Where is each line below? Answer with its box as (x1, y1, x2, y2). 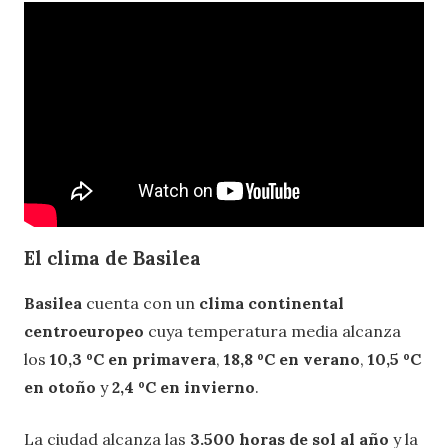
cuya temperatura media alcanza (144, 320, 401, 341)
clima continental (199, 292, 344, 313)
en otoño (24, 376, 96, 397)
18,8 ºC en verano (224, 348, 360, 369)
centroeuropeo (24, 320, 144, 341)
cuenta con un (86, 292, 199, 313)
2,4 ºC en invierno (112, 376, 255, 397)
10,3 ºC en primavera (50, 348, 216, 369)
